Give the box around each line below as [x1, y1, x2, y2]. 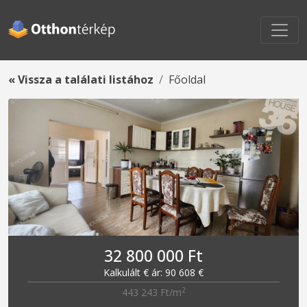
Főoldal [169, 72, 206, 87]
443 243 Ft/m [121, 286, 182, 299]
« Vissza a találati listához [8, 72, 153, 87]
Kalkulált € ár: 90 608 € [103, 266, 204, 279]
